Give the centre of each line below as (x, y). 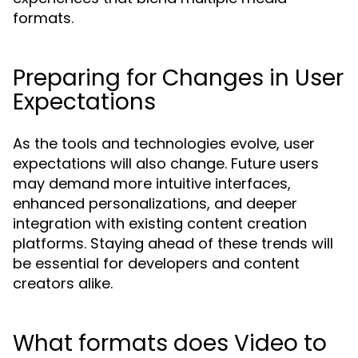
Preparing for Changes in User (178, 78)
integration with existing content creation (160, 223)
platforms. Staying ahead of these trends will (173, 243)
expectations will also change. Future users (166, 163)
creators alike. (63, 283)
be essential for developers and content (156, 263)
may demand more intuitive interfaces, (152, 183)
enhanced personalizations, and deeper (155, 203)
